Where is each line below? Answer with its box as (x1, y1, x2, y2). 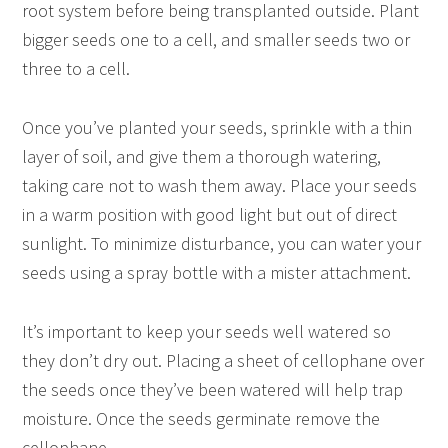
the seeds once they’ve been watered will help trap (22, 378, 404, 402)
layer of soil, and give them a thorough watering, (22, 145, 382, 169)
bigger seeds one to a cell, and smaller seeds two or (22, 28, 411, 52)
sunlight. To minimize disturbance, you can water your (22, 232, 422, 256)
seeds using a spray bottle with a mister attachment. (22, 261, 412, 285)
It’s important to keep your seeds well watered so (22, 320, 392, 344)
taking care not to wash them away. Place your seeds (22, 174, 418, 198)
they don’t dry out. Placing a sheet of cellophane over (22, 349, 425, 373)
